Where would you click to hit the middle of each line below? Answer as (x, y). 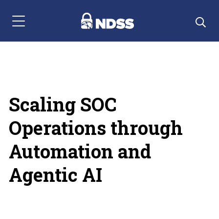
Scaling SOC (62, 104)
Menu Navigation (40, 26)
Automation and (80, 151)
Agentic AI (55, 175)
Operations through (96, 128)
